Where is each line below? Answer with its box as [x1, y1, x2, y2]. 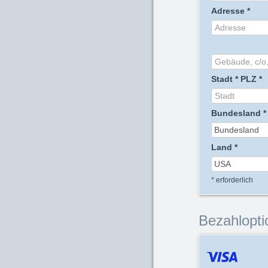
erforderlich [214, 176, 253, 184]
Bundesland [211, 108, 261, 118]
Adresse [211, 6, 245, 16]
